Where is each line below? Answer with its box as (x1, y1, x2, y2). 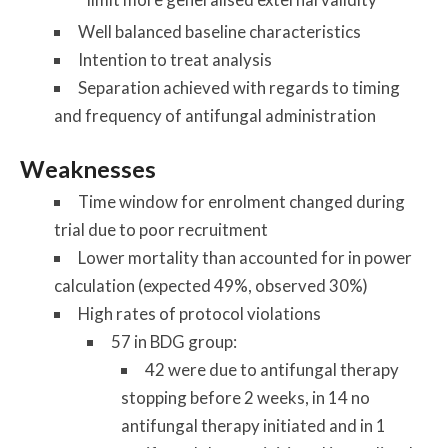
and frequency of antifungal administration (53, 104, 376, 126)
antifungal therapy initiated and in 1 (120, 415, 386, 437)
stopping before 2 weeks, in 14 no (120, 387, 370, 409)
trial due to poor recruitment (53, 219, 268, 241)
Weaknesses (20, 155, 157, 183)
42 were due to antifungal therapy (144, 359, 399, 381)
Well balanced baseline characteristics (77, 20, 361, 42)
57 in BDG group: (111, 331, 238, 353)
